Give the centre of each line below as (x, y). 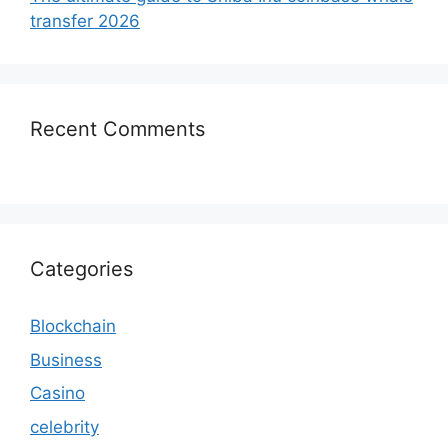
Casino (57, 393)
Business (66, 359)
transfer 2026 (85, 21)
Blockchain (73, 326)
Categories (81, 269)
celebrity (64, 426)
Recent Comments (117, 129)
